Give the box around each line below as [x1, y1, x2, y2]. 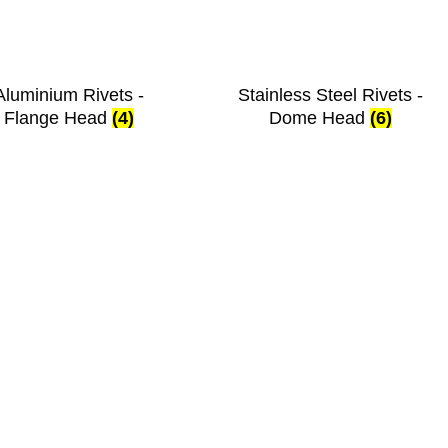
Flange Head [4, 108, 113, 129]
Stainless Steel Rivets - [237, 85, 423, 106]
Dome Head [268, 108, 370, 129]
